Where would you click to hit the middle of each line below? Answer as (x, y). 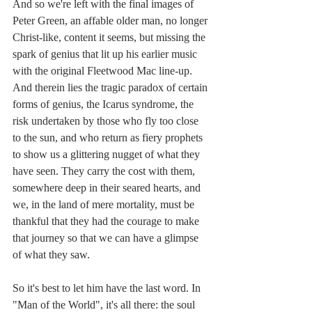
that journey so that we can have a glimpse (107, 238)
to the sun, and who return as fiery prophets (109, 138)
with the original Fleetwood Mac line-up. (104, 71)
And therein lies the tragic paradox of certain (111, 88)
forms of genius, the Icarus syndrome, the (104, 104)
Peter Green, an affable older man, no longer (111, 21)
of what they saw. (51, 255)
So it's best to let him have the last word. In (108, 288)
